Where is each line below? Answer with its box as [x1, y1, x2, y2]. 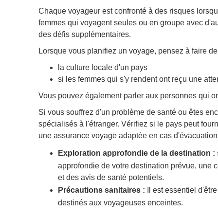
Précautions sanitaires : [57, 185, 145, 194]
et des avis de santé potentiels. [57, 173, 164, 182]
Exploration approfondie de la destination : [57, 148, 215, 157]
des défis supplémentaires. [38, 30, 131, 38]
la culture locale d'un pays [57, 63, 147, 72]
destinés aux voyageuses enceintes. [57, 198, 183, 207]
